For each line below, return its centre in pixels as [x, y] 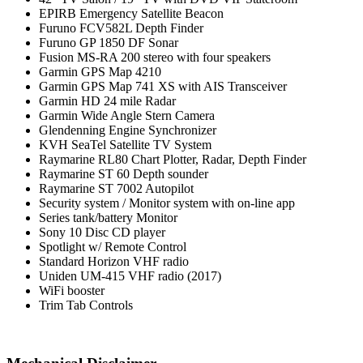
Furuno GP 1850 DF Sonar [109, 42]
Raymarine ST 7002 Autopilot [116, 188]
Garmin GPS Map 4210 [100, 71]
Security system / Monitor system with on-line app [167, 203]
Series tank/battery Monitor [108, 217]
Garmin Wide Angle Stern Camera [127, 115]
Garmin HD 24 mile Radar [107, 100]
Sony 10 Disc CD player [102, 232]
